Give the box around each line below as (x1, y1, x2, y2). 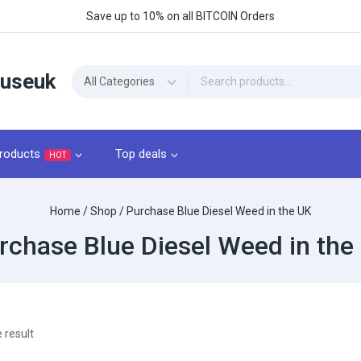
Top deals (115, 147, 167, 162)
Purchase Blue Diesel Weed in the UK (127, 204, 311, 218)
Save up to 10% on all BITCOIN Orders (86, 9, 275, 23)
